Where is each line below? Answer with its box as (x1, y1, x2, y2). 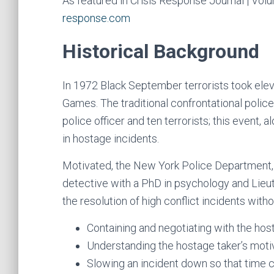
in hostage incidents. (62, 132, 159, 145)
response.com (62, 12, 130, 24)
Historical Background (62, 40, 259, 63)
